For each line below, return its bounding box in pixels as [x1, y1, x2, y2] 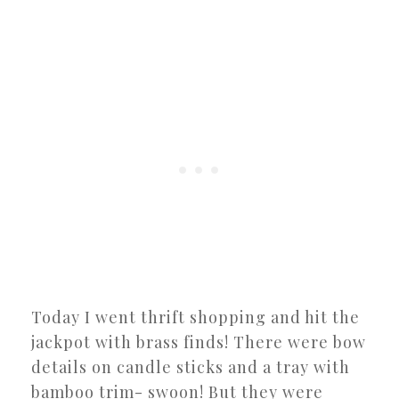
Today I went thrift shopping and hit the [31, 305, 360, 328]
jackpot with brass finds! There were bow [31, 330, 366, 353]
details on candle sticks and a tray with [31, 355, 350, 378]
